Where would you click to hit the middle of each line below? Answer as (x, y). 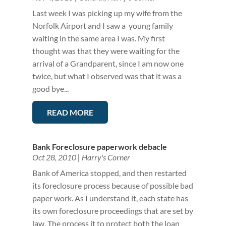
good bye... (50, 89)
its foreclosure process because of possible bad (112, 186)
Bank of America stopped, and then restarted (109, 173)
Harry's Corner (106, 157)
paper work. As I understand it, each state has (110, 198)
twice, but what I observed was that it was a (107, 76)
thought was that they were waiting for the (106, 51)
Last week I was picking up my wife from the (107, 13)
